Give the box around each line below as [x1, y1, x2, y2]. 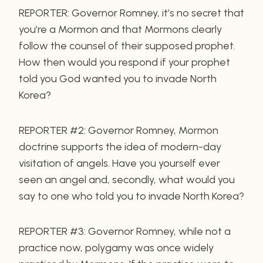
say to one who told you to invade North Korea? [19, 189, 244, 203]
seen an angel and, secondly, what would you [19, 173, 235, 186]
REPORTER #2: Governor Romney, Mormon [19, 123, 218, 137]
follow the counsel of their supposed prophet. [19, 39, 235, 52]
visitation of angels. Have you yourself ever [19, 156, 220, 170]
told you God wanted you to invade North [19, 72, 217, 85]
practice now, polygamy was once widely [19, 241, 214, 254]
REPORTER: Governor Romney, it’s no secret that [19, 6, 244, 19]
